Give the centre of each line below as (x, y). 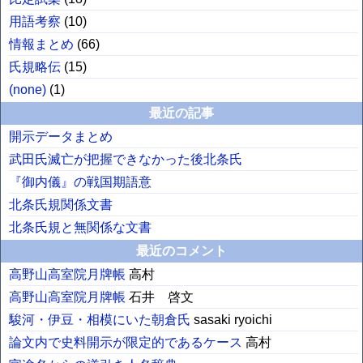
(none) (27, 89)
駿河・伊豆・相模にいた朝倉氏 (99, 319)
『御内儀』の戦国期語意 (80, 181)
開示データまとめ (60, 136)
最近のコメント (181, 250)
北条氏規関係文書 (60, 204)
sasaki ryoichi (233, 319)
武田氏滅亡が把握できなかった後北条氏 (125, 159)
